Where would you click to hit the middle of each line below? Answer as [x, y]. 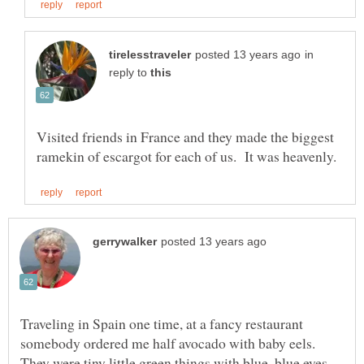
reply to [130, 72]
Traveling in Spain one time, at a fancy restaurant [162, 324]
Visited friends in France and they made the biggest [185, 136]
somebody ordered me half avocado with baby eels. [170, 343]
